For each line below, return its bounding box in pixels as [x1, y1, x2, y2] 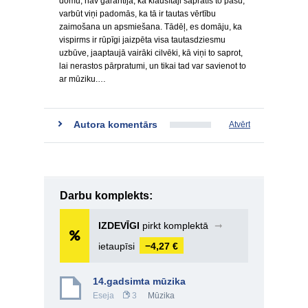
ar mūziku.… [59, 74, 106, 84]
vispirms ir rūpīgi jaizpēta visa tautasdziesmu [59, 35, 225, 45]
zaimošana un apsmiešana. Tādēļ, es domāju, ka [59, 22, 242, 32]
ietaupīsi [98, 241, 137, 252]
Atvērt [229, 120, 250, 129]
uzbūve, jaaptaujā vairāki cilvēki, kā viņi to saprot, [59, 48, 243, 58]
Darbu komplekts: [60, 190, 153, 201]
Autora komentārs [74, 119, 157, 130]
